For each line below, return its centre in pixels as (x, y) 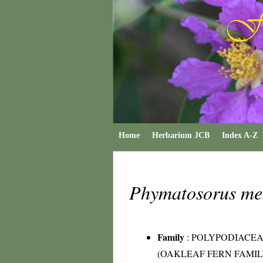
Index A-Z (240, 135)
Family (171, 237)
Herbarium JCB (181, 135)
